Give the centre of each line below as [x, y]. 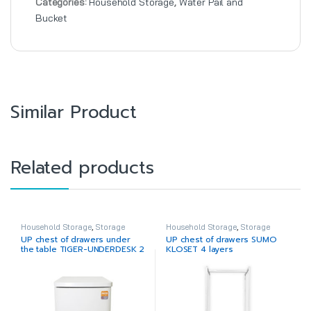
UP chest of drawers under [75, 240]
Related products [82, 168]
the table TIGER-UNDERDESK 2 [83, 250]
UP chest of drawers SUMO [221, 240]
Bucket [52, 18]
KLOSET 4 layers [199, 250]
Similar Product [74, 112]
